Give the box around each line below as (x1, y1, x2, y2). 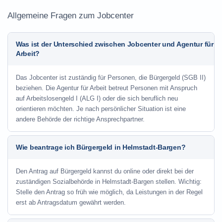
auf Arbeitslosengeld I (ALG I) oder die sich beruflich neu (16, 95, 178, 102)
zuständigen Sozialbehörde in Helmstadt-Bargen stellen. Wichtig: (16, 178, 202, 185)
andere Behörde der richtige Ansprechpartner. (16, 115, 145, 123)
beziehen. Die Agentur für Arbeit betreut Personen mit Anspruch (16, 84, 197, 92)
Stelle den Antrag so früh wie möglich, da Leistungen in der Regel (16, 188, 203, 196)
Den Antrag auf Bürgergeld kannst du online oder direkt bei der (16, 167, 194, 175)
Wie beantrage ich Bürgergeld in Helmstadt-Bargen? (16, 143, 186, 151)
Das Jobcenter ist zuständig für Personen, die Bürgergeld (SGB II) (16, 74, 206, 81)
